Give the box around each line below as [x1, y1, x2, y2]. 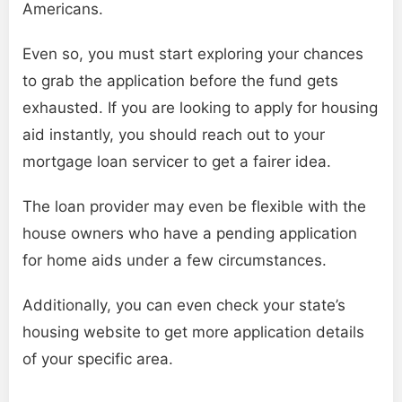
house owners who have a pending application [22, 224, 357, 243]
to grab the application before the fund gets [22, 72, 338, 91]
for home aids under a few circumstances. [22, 251, 327, 270]
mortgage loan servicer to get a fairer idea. [22, 153, 331, 171]
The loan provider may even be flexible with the [22, 197, 366, 216]
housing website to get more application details [22, 323, 364, 342]
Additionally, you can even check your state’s [22, 296, 345, 315]
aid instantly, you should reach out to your [22, 126, 325, 144]
